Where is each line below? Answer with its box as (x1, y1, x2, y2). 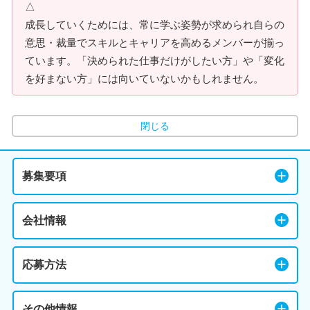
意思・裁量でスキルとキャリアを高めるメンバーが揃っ (25, 37, 284, 48)
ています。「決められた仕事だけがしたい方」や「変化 (25, 55, 284, 66)
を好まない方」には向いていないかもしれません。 (25, 73, 264, 84)
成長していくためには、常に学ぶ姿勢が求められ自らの (25, 19, 284, 30)
